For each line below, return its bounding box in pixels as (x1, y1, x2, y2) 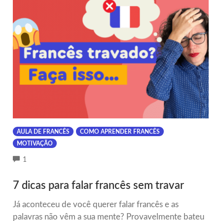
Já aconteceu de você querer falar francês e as (12, 200, 179, 209)
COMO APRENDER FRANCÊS (79, 128, 160, 135)
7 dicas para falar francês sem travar (12, 180, 184, 191)
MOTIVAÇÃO (16, 140, 53, 147)
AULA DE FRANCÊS (16, 128, 70, 135)
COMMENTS (26, 156, 67, 163)
